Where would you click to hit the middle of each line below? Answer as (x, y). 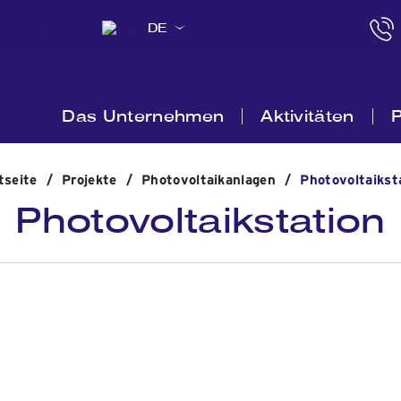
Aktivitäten (307, 115)
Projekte (90, 180)
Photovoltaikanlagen (209, 180)
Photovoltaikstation (200, 220)
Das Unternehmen (143, 115)
